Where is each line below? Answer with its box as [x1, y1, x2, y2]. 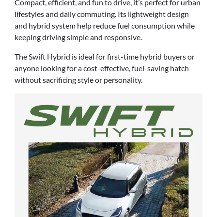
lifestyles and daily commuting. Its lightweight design [15, 9, 189, 19]
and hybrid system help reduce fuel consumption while [15, 21, 195, 31]
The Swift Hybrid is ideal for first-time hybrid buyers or [15, 52, 195, 62]
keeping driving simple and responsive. [15, 32, 142, 42]
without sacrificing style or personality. [15, 75, 142, 85]
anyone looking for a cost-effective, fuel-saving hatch [15, 63, 189, 73]
